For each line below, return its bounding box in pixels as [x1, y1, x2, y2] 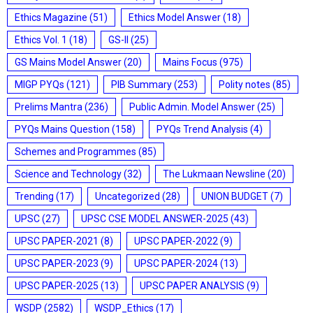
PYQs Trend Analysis [156, 124, 248, 135]
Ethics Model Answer [129, 12, 221, 23]
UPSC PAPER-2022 [134, 235, 218, 247]
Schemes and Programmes [15, 146, 136, 157]
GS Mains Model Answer [15, 57, 122, 68]
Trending [15, 191, 54, 202]
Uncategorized [95, 191, 160, 202]
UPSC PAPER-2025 [15, 280, 99, 291]
